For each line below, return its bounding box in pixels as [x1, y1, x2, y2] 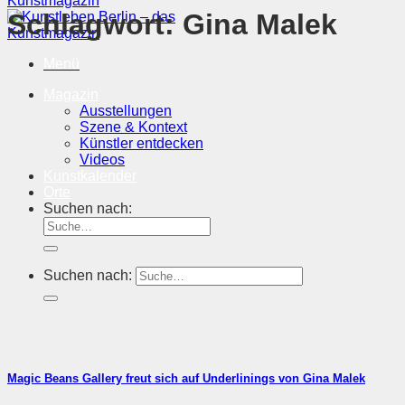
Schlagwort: [7, 8, 183, 42]
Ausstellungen [80, 103, 172, 118]
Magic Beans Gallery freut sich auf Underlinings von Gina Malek [7, 371, 365, 385]
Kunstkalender [43, 168, 137, 184]
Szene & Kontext [80, 119, 187, 135]
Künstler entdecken [80, 136, 203, 151]
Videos [80, 152, 125, 167]
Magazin [43, 87, 99, 102]
